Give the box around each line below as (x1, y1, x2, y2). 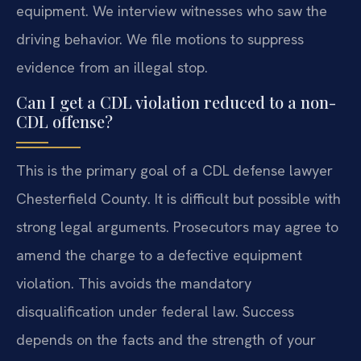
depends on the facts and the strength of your (16, 330, 316, 350)
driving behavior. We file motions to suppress (16, 29, 304, 48)
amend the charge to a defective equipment (16, 246, 302, 265)
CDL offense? (16, 110, 113, 133)
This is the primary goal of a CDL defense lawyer (16, 161, 333, 180)
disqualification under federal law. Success (16, 302, 294, 322)
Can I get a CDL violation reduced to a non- (16, 91, 336, 114)
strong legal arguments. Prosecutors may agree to (16, 218, 338, 237)
